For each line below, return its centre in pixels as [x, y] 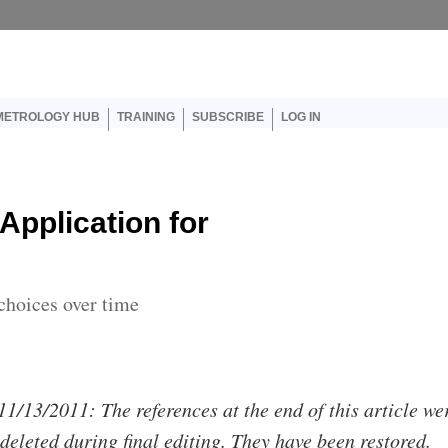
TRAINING [145, 117]
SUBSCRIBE [227, 117]
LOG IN [300, 117]
